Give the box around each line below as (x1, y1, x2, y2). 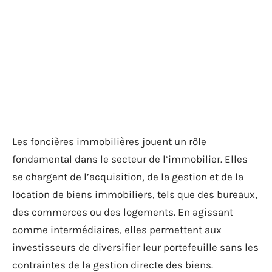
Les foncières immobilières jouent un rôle (12, 135, 206, 148)
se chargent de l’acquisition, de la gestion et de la (12, 171, 243, 183)
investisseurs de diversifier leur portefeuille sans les (12, 241, 259, 253)
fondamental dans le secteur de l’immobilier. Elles (12, 153, 248, 165)
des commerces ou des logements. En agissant (12, 206, 233, 218)
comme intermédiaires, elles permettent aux (12, 223, 222, 236)
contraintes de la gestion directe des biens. (12, 259, 213, 271)
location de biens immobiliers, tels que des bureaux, (12, 188, 257, 200)
